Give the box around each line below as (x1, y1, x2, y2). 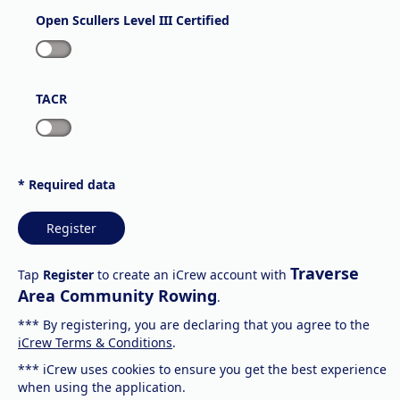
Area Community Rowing (18, 285, 217, 306)
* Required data (18, 176, 115, 193)
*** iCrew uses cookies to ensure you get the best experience (18, 361, 387, 378)
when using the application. (18, 379, 186, 396)
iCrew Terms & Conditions (18, 334, 172, 351)
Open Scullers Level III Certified (36, 12, 229, 29)
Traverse (290, 262, 359, 284)
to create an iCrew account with (94, 266, 290, 283)
